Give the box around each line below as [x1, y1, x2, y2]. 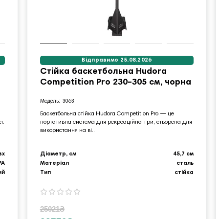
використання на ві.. [40, 127, 95, 133]
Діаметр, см [40, 151, 76, 157]
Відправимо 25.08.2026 [82, 57, 152, 63]
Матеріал [40, 160, 69, 166]
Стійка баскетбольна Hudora [40, 67, 167, 76]
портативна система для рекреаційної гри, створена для [40, 119, 192, 125]
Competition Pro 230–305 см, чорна [40, 78, 191, 87]
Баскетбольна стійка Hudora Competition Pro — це [40, 110, 174, 117]
